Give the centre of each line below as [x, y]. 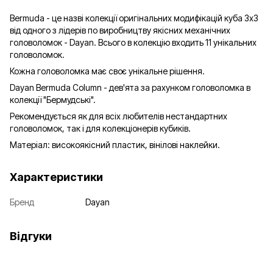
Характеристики [56, 177]
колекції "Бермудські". [53, 99]
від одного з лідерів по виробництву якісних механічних [120, 30]
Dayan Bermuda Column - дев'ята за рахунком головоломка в [130, 87]
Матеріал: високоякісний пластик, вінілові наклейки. [115, 144]
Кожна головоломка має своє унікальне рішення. [107, 71]
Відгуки [31, 236]
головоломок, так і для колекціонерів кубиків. [100, 128]
